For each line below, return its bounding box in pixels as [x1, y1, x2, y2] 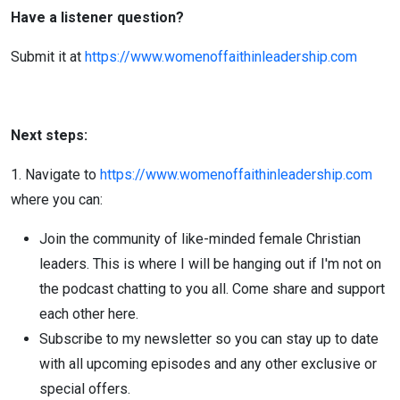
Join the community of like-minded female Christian [39, 230, 361, 247]
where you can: [11, 191, 103, 208]
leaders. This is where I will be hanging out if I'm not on [39, 255, 381, 272]
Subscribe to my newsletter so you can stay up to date [39, 330, 379, 347]
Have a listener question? [11, 9, 184, 26]
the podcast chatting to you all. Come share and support [39, 280, 385, 297]
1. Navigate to [11, 166, 100, 183]
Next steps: [11, 127, 87, 144]
